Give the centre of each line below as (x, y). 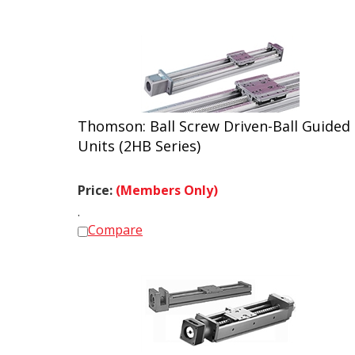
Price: (97, 183)
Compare (115, 223)
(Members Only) (167, 183)
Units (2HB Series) (139, 139)
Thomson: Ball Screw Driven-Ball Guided (214, 119)
